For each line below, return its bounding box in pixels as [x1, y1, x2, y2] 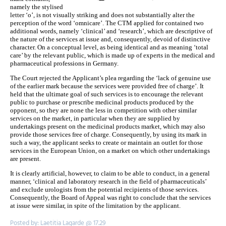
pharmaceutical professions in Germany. [10, 60, 119, 67]
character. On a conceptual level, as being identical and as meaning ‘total [10, 43, 208, 51]
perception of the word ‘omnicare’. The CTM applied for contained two [10, 19, 204, 27]
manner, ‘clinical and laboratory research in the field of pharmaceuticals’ [10, 178, 206, 185]
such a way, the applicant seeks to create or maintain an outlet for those [10, 139, 203, 146]
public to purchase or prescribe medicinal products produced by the [10, 98, 194, 106]
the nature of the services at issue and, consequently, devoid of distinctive [10, 35, 210, 43]
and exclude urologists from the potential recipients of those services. [10, 186, 199, 193]
